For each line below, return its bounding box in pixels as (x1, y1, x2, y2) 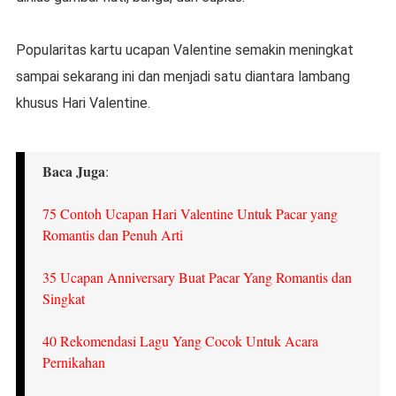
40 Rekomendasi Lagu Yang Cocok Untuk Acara (42, 331, 318, 351)
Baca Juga (42, 161, 105, 182)
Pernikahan (42, 353, 105, 372)
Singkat (42, 289, 85, 308)
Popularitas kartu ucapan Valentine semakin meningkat (15, 42, 354, 59)
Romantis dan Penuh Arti (42, 225, 183, 245)
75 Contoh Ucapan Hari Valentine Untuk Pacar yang (42, 204, 338, 224)
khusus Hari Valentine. (15, 95, 150, 112)
